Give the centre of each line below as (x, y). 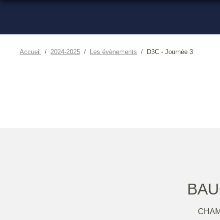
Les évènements (113, 52)
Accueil (30, 52)
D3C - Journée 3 (170, 52)
